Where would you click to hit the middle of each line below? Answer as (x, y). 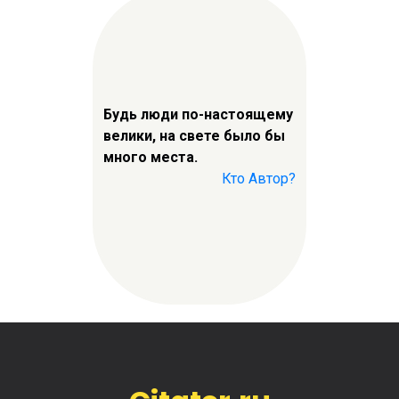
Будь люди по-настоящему (198, 114)
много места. (151, 157)
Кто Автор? (259, 178)
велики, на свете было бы (194, 135)
